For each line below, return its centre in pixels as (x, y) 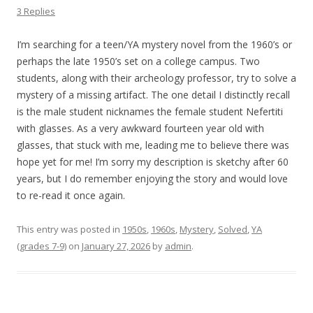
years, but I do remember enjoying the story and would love (152, 179)
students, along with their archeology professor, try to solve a (156, 78)
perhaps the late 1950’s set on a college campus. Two (138, 61)
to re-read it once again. (71, 196)
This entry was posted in (70, 230)
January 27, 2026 (116, 246)
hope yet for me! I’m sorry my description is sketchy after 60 (153, 162)
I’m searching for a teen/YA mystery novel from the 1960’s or (154, 45)
